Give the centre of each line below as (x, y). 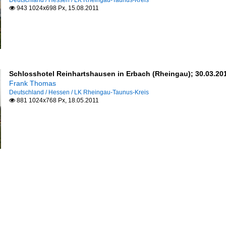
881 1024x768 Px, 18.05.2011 (57, 100)
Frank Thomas (32, 83)
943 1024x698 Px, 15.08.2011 (57, 8)
